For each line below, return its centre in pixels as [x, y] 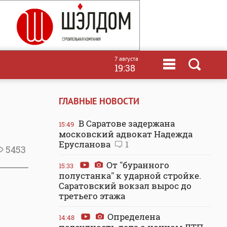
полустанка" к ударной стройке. [130, 176]
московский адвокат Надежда [126, 134]
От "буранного [137, 165]
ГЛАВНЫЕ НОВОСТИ [99, 101]
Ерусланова [86, 144]
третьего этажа [92, 196]
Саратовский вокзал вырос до [125, 186]
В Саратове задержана [126, 123]
